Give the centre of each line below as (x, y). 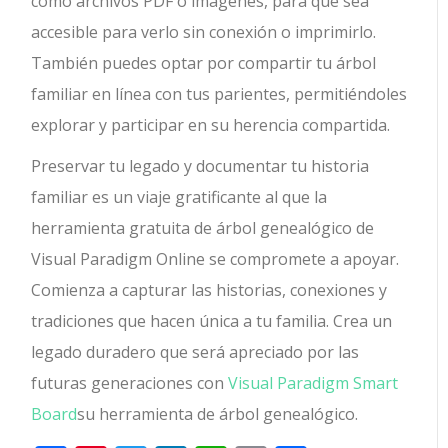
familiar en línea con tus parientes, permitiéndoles (219, 94)
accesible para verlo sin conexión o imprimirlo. (204, 32)
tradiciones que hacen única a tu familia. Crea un (212, 321)
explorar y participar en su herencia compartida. (211, 125)
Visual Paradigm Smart (313, 383)
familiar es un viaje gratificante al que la (179, 197)
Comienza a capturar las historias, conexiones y (209, 290)
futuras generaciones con (130, 383)
